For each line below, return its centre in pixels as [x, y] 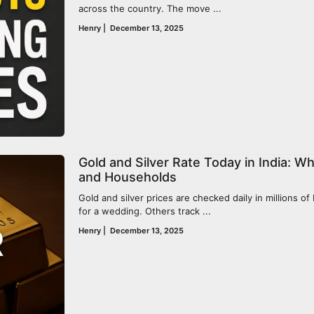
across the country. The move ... [150, 8]
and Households [128, 177]
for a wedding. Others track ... [145, 211]
